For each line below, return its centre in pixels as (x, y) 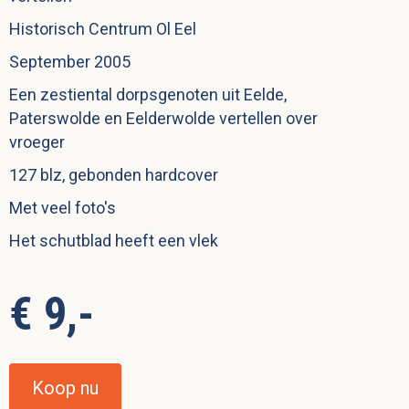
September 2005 (70, 62)
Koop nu (65, 388)
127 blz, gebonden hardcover (114, 175)
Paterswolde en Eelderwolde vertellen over (163, 119)
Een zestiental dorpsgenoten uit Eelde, (148, 95)
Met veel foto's (63, 208)
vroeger (37, 142)
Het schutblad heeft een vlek (114, 241)
